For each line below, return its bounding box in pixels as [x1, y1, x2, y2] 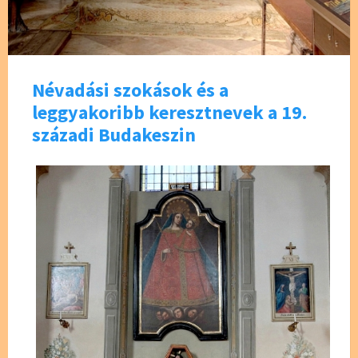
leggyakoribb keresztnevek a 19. [32, 100, 307, 125]
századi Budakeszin [32, 122, 196, 148]
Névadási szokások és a [32, 78, 229, 103]
